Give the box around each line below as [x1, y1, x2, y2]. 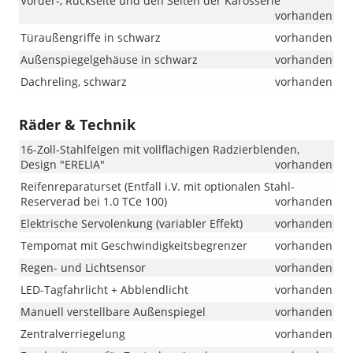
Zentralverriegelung [20, 326, 125, 342]
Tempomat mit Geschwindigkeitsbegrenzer [20, 238, 247, 254]
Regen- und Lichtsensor [20, 260, 146, 276]
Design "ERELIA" [20, 157, 105, 173]
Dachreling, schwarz [20, 74, 127, 90]
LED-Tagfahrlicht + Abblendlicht [20, 282, 188, 298]
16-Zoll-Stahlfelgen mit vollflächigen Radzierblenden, [20, 142, 299, 158]
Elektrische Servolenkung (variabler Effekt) [20, 216, 243, 232]
